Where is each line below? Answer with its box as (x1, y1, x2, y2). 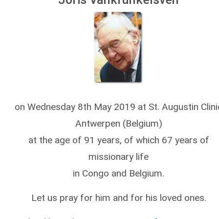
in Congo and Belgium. (73, 167, 164, 179)
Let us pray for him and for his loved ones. (31, 192, 206, 203)
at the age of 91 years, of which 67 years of (28, 134, 209, 146)
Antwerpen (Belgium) (75, 117, 162, 129)
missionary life (88, 151, 149, 162)
